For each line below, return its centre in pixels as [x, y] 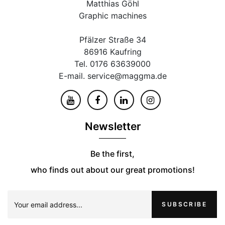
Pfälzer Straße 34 [113, 40]
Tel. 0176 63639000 [113, 64]
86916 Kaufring [113, 52]
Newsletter [113, 127]
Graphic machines [113, 16]
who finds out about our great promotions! [113, 170]
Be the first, [113, 154]
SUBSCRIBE [184, 204]
